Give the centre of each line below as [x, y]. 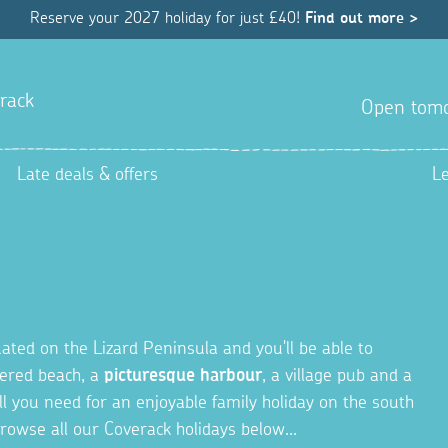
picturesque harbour [183, 375]
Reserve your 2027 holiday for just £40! [165, 18]
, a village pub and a [337, 375]
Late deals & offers [87, 175]
